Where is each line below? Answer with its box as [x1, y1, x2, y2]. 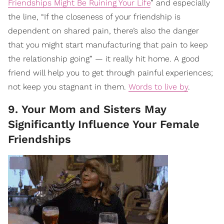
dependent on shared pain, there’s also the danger [8, 26, 199, 36]
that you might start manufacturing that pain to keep [8, 40, 208, 50]
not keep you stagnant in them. [8, 82, 128, 92]
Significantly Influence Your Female [8, 118, 199, 131]
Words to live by [128, 82, 188, 92]
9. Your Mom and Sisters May [8, 103, 166, 116]
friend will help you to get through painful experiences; [8, 68, 213, 78]
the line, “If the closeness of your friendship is [8, 12, 180, 22]
